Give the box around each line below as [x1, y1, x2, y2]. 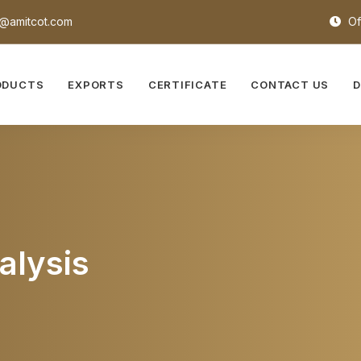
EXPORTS [68, 78, 124, 91]
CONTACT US [251, 78, 330, 91]
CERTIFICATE [147, 78, 227, 91]
